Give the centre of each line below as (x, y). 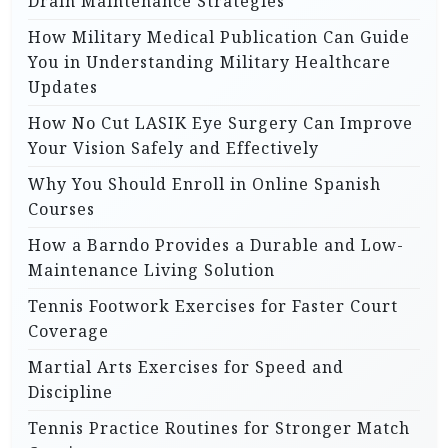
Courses (61, 208)
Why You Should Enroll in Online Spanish (204, 183)
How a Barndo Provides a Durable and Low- (216, 244)
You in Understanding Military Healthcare (209, 61)
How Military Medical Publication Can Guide (219, 36)
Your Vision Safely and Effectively (173, 147)
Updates (63, 86)
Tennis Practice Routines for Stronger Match (219, 427)
